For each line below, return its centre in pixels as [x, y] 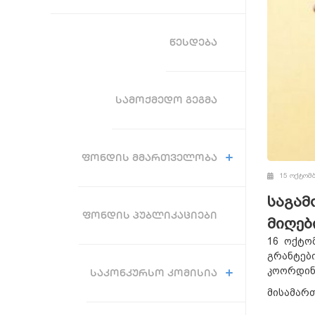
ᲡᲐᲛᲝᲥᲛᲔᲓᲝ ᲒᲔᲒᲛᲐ [166, 99]
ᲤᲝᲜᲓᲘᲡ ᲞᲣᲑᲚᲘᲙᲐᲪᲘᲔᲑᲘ [149, 215]
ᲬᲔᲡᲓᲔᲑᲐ [193, 42]
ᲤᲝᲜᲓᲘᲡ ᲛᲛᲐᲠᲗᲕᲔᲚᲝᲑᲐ [149, 157]
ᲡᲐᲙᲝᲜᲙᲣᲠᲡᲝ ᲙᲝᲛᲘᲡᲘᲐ [153, 272]
